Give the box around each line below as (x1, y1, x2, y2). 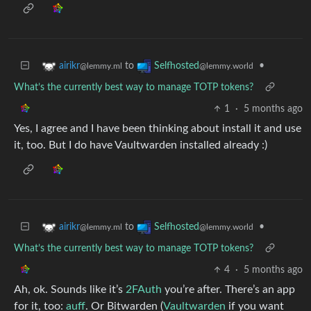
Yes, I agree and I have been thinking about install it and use (14, 123, 301, 134)
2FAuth (126, 284, 162, 295)
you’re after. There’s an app (162, 284, 295, 295)
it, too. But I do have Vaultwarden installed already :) (14, 140, 267, 151)
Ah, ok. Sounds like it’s (14, 284, 126, 295)
